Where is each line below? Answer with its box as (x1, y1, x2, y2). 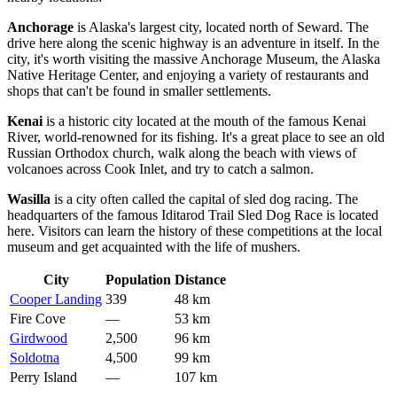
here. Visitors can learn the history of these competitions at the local (7, 222, 382, 238)
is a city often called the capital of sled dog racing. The (51, 191, 358, 206)
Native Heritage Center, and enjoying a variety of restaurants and (7, 66, 369, 82)
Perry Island (10, 369, 77, 385)
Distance (175, 271, 226, 287)
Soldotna (10, 349, 59, 365)
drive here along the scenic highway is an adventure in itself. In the (7, 35, 379, 51)
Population (105, 271, 171, 287)
